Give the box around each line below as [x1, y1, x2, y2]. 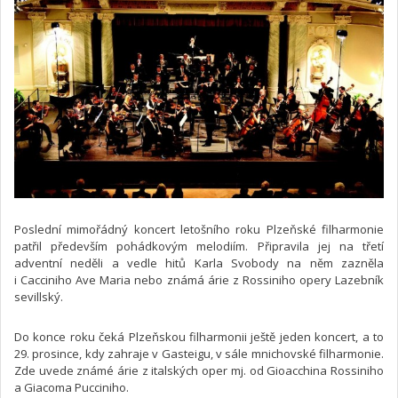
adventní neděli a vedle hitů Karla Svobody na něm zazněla [14, 255, 384, 272]
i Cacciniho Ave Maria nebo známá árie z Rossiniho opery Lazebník [14, 272, 384, 289]
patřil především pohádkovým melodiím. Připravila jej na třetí [14, 238, 384, 255]
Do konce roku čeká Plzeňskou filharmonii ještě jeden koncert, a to [14, 329, 384, 346]
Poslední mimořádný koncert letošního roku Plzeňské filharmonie [14, 221, 384, 238]
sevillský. [14, 289, 63, 306]
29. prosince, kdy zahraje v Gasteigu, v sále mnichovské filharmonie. [14, 346, 384, 362]
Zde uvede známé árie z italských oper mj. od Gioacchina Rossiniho [14, 362, 384, 379]
